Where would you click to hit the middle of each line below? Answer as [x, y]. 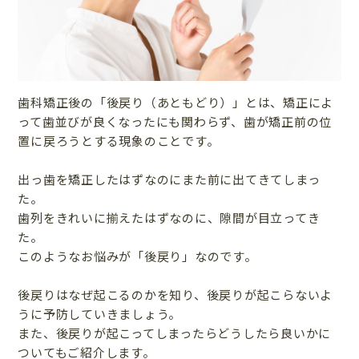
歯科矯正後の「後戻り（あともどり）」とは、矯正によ [176, 103]
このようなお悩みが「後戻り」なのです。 [137, 256]
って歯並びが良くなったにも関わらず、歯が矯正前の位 [175, 122]
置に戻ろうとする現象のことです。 [119, 141]
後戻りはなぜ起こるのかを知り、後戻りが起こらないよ [175, 295]
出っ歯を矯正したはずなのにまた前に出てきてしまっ [169, 179]
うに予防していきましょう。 [100, 314]
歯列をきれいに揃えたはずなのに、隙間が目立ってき [169, 218]
